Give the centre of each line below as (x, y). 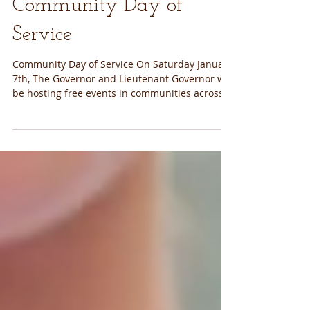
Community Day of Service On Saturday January (122, 95)
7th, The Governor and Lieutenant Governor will (123, 110)
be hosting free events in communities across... (122, 124)
